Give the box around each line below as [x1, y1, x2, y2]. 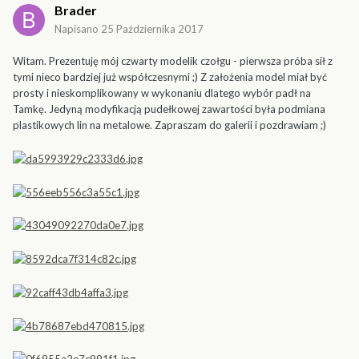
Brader [54, 2, 97, 18]
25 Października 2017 [101, 22, 204, 36]
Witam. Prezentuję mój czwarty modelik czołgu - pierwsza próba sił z [13, 54, 333, 68]
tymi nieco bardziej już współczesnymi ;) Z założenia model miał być [13, 71, 327, 84]
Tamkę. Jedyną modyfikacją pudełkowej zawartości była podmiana [13, 103, 325, 116]
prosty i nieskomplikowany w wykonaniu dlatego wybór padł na [13, 87, 311, 100]
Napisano [54, 22, 101, 36]
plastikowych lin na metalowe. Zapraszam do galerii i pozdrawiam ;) [13, 119, 326, 132]
